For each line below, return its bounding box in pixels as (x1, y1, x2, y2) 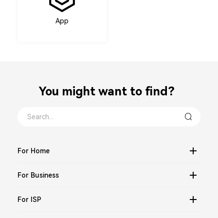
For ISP (17, 196, 41, 203)
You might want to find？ (38, 85, 180, 98)
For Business (17, 171, 59, 179)
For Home (17, 147, 50, 155)
